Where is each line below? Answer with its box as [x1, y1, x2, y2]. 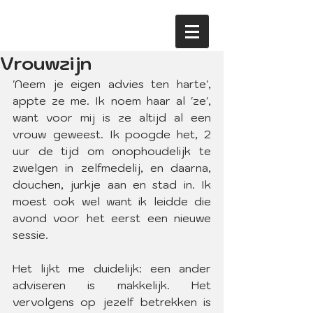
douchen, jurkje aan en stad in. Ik [13, 177, 211, 191]
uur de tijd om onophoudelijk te [13, 144, 211, 158]
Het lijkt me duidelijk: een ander [13, 261, 211, 275]
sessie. [13, 228, 48, 242]
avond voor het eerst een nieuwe [13, 211, 211, 225]
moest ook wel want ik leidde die [13, 194, 211, 208]
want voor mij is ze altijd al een [13, 110, 211, 124]
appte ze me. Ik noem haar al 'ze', [13, 94, 211, 108]
